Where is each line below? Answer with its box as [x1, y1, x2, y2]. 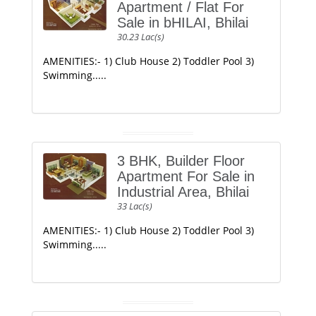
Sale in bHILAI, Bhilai [117, 15, 248, 30]
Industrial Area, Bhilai [117, 184, 249, 200]
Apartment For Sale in [117, 169, 255, 184]
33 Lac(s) [117, 200, 152, 212]
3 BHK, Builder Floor [117, 153, 245, 169]
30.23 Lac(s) [117, 30, 164, 43]
